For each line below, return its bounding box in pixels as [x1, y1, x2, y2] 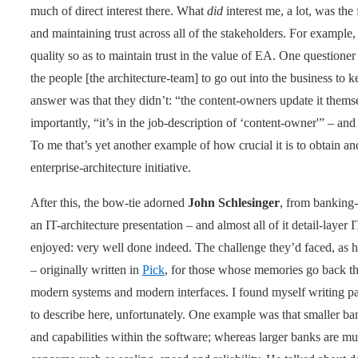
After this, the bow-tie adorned [30, 195, 188, 209]
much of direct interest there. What [30, 3, 207, 18]
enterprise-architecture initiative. [30, 160, 191, 174]
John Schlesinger [188, 195, 280, 209]
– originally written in [30, 262, 142, 276]
